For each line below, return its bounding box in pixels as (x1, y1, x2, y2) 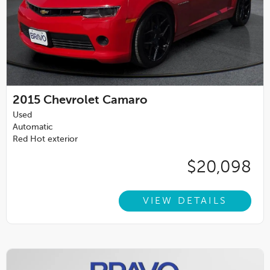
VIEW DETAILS (142, 196, 227, 206)
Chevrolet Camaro (43, 95, 148, 107)
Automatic (13, 123, 53, 131)
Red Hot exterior (13, 135, 78, 143)
